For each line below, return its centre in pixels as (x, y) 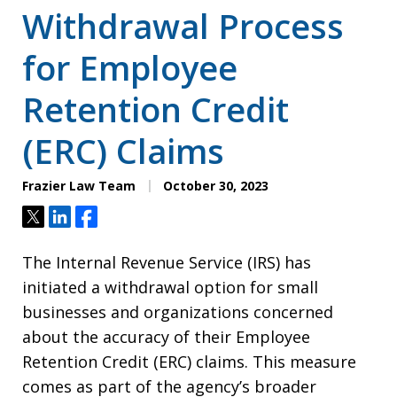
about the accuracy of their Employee (166, 336)
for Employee (130, 67)
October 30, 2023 (214, 185)
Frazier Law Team (79, 185)
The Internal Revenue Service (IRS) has (167, 262)
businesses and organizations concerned (178, 311)
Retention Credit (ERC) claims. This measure (189, 361)
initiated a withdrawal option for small (170, 287)
